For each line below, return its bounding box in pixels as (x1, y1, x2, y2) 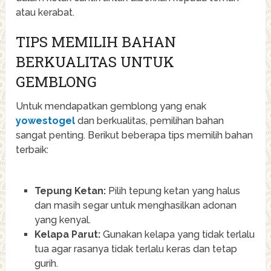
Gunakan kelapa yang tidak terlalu (100, 228, 255, 240)
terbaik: (16, 143, 49, 155)
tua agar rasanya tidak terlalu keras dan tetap (34, 243, 237, 255)
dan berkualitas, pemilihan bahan (75, 114, 224, 126)
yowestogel (16, 114, 76, 126)
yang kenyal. (34, 214, 91, 226)
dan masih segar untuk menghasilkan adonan (34, 199, 237, 211)
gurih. (34, 257, 58, 269)
